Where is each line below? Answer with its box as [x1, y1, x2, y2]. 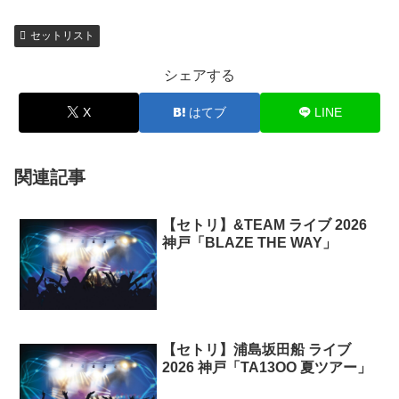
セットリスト [29, 28, 94, 42]
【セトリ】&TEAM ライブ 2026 [162, 216, 368, 232]
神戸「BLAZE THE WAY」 [162, 234, 338, 250]
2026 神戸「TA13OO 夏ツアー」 [162, 359, 372, 375]
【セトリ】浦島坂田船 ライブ [162, 341, 352, 357]
